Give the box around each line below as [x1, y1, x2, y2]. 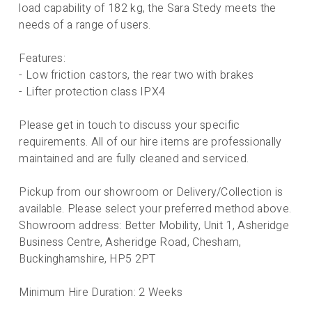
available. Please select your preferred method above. [19, 200, 292, 217]
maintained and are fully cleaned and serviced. [19, 150, 249, 167]
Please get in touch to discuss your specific [19, 116, 240, 134]
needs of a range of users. [19, 16, 154, 33]
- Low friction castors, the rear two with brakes [19, 66, 254, 84]
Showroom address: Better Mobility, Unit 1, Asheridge [19, 217, 289, 234]
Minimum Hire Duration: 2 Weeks [19, 283, 183, 301]
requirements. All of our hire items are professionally [19, 133, 282, 150]
